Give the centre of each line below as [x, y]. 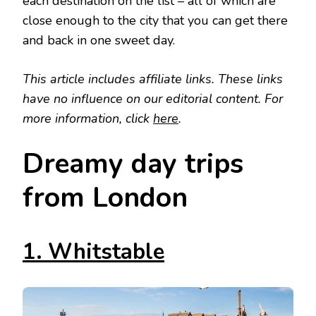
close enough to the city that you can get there [155, 21]
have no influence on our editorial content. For [153, 99]
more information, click [88, 119]
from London [105, 198]
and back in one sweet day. [101, 41]
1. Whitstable [93, 251]
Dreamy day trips [133, 164]
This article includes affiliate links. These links [153, 79]
